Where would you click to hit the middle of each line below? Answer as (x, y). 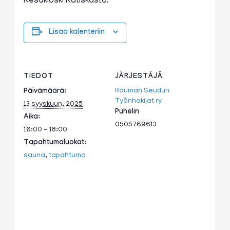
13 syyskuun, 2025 (53, 105)
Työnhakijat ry (138, 102)
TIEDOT (39, 77)
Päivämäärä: (45, 92)
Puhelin (127, 113)
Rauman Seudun (142, 91)
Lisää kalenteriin (77, 33)
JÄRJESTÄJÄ (139, 77)
